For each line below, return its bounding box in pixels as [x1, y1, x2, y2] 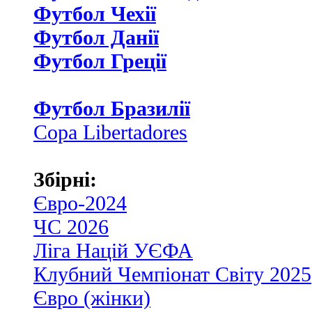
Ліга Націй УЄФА [33, 238, 193, 262]
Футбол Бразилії [33, 96, 190, 120]
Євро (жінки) [33, 286, 150, 309]
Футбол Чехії [33, 1, 156, 25]
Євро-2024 [33, 191, 127, 214]
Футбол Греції [33, 49, 166, 72]
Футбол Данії [33, 25, 159, 49]
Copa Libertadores [33, 120, 187, 143]
